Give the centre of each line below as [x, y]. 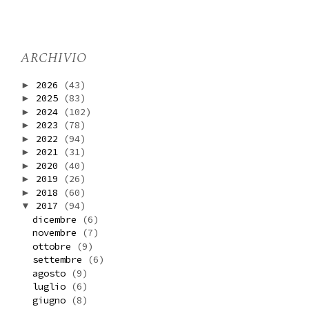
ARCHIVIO [54, 58]
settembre [60, 260]
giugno [51, 300]
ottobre [54, 246]
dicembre [57, 219]
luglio [51, 287]
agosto [51, 273]
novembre [57, 233]
